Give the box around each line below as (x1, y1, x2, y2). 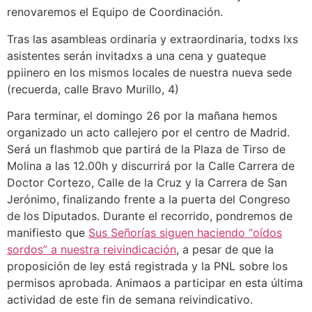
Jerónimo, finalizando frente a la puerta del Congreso (7, 192, 290, 207)
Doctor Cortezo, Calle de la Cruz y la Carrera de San (7, 175, 287, 190)
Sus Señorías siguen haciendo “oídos (88, 226, 282, 240)
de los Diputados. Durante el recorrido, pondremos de (7, 209, 292, 224)
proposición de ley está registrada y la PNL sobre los (7, 259, 288, 274)
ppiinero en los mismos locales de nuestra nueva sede (7, 65, 292, 79)
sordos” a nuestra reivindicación (7, 242, 176, 257)
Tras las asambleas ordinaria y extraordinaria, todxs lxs (7, 31, 298, 46)
